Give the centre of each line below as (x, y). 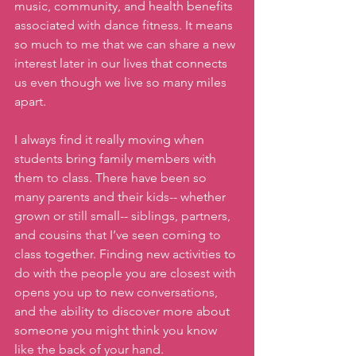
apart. (32, 102)
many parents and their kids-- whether (122, 197)
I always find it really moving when (111, 140)
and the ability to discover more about (124, 311)
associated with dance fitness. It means (125, 25)
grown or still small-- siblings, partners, (124, 216)
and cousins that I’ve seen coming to (119, 235)
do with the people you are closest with (127, 273)
